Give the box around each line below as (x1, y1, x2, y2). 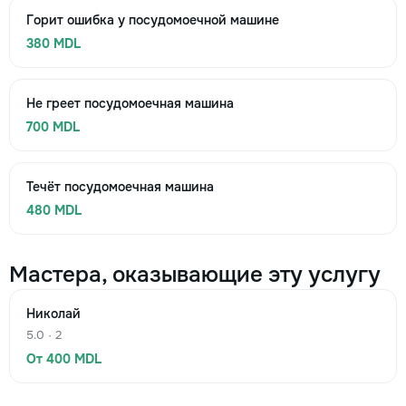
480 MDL (26, 202, 82, 218)
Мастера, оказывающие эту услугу (9, 261, 381, 288)
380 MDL (26, 35, 81, 52)
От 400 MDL (26, 351, 101, 367)
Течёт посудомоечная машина (26, 179, 214, 195)
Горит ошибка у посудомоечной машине (26, 12, 279, 28)
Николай (26, 305, 81, 322)
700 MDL (26, 119, 80, 135)
